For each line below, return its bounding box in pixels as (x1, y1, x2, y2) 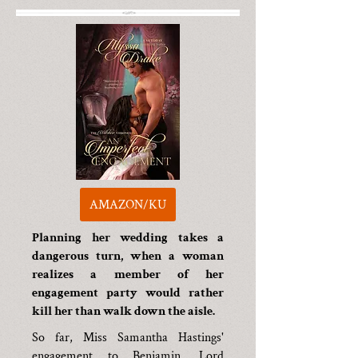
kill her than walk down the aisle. (32, 303, 215, 320)
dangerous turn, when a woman (32, 248, 224, 265)
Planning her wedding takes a (32, 229, 224, 246)
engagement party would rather (32, 284, 224, 301)
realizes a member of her (32, 266, 224, 283)
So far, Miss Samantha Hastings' (32, 329, 224, 346)
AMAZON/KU (89, 196, 166, 213)
